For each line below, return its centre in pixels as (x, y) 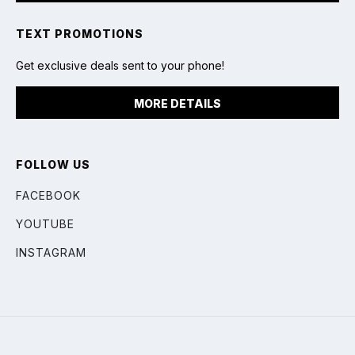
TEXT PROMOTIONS (80, 33)
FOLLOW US (53, 164)
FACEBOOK (48, 195)
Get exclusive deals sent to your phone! (120, 65)
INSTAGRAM (51, 252)
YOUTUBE (45, 223)
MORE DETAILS (177, 103)
